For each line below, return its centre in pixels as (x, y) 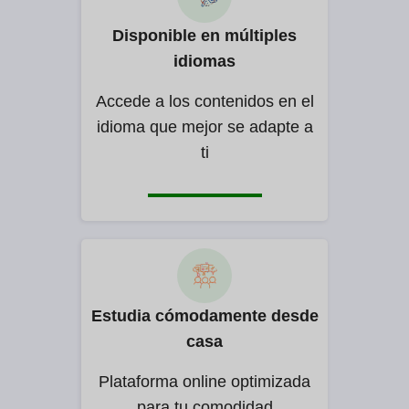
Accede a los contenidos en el (204, 102)
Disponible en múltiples (204, 36)
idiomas (204, 62)
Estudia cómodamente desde (204, 316)
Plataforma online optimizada (204, 382)
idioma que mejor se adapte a (204, 127)
